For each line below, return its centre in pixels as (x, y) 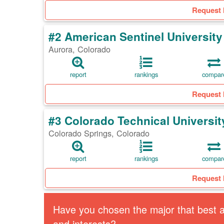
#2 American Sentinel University (135, 37)
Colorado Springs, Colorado (99, 133)
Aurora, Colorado (79, 49)
